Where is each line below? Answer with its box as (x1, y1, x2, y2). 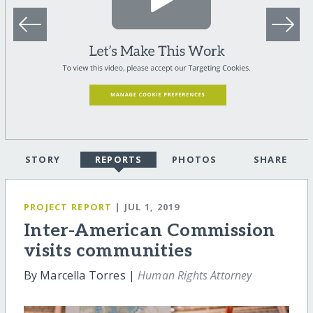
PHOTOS (171, 153, 217, 166)
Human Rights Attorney (138, 268, 252, 284)
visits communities (23, 240, 192, 263)
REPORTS (94, 153, 143, 166)
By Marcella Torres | (23, 268, 138, 284)
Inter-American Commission (23, 220, 275, 242)
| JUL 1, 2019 (115, 201, 180, 214)
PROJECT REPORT (23, 201, 112, 214)
